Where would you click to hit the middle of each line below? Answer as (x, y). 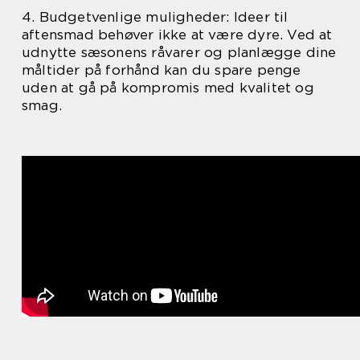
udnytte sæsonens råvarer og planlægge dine (179, 52)
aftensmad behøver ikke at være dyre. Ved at (177, 35)
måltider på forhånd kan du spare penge (162, 70)
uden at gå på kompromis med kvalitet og (168, 88)
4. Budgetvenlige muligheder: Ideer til (155, 17)
